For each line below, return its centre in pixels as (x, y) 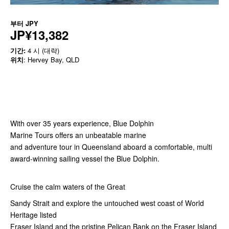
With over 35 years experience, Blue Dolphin (82, 123)
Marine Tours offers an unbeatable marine (78, 135)
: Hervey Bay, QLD (51, 60)
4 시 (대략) (42, 51)
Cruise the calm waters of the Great (68, 187)
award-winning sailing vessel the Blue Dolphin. (85, 159)
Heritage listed (33, 215)
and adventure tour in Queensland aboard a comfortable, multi (111, 147)
